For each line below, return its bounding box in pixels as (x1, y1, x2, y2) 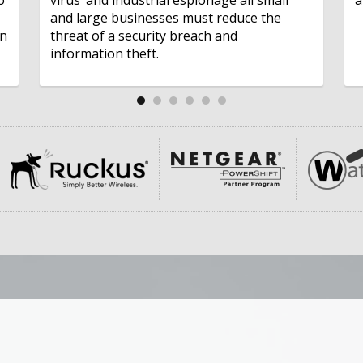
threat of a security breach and (50, 26, 238, 45)
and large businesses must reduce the (50, 8, 282, 27)
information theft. (50, 44, 160, 62)
